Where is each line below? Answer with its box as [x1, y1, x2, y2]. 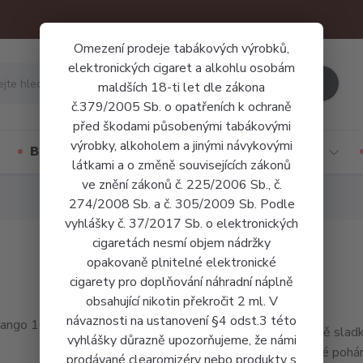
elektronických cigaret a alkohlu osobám [68, 59, 295, 77]
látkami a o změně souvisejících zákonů [72, 156, 291, 174]
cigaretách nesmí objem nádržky [92, 234, 271, 252]
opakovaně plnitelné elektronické [87, 254, 276, 271]
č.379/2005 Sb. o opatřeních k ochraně [71, 98, 292, 116]
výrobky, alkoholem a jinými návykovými [70, 137, 293, 155]
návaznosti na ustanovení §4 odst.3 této [66, 312, 297, 330]
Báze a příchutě [29, 143, 132, 160]
